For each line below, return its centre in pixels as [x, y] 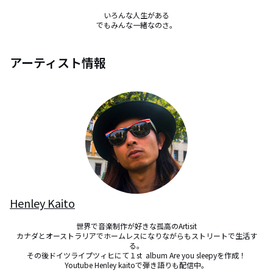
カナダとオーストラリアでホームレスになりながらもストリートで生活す [136, 236]
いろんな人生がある [136, 15]
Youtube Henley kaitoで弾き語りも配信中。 [136, 265]
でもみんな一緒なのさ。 [136, 25]
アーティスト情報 [58, 62]
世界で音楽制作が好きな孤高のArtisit [136, 226]
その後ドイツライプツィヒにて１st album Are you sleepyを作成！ [136, 255]
